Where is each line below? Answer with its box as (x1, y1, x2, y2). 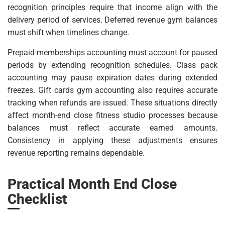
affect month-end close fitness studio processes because (8, 110, 217, 121)
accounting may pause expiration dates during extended (8, 73, 217, 83)
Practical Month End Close (8, 176, 177, 193)
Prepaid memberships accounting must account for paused (8, 48, 217, 58)
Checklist (8, 191, 67, 208)
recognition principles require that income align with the (8, 3, 217, 13)
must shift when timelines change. (8, 28, 129, 38)
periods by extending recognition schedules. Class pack (8, 60, 217, 70)
